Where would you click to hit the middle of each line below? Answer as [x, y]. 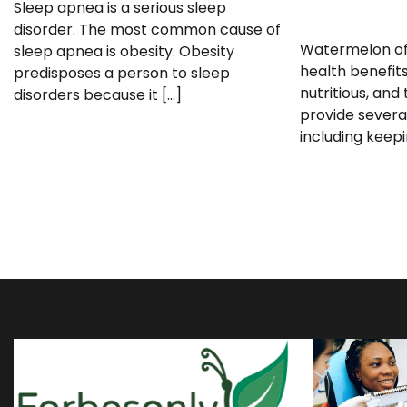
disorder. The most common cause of [147, 30]
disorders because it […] [98, 95]
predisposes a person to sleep [122, 74]
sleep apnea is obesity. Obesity [124, 52]
